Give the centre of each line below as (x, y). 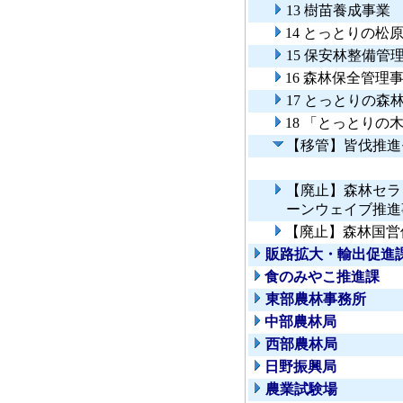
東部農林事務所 (316, 300)
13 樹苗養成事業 (338, 11)
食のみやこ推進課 (322, 277)
